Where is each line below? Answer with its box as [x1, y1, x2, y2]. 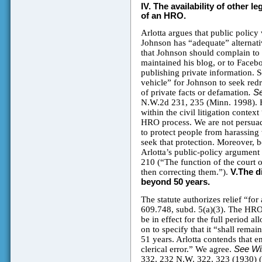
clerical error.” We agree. [140, 244, 234, 254]
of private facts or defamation [140, 88, 249, 98]
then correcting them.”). [140, 167, 230, 177]
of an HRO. [140, 11, 186, 21]
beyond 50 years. [140, 177, 210, 187]
